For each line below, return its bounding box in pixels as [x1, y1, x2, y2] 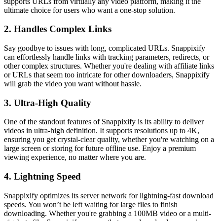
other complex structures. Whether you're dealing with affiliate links [4, 61, 214, 70]
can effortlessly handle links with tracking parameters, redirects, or [4, 52, 209, 61]
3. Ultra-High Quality [4, 97, 91, 108]
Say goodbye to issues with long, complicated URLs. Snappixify [4, 43, 205, 52]
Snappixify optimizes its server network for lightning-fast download [4, 191, 214, 200]
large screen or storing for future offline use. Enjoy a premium [4, 144, 196, 153]
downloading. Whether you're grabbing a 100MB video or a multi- [4, 209, 211, 218]
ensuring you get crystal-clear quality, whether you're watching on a [4, 135, 214, 144]
